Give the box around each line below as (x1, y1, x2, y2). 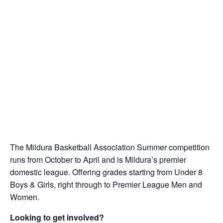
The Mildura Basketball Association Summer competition (10, 141, 210, 153)
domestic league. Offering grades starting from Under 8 (10, 166, 203, 178)
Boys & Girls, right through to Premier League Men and (10, 179, 202, 190)
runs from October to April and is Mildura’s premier (10, 154, 186, 165)
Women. (10, 191, 39, 203)
